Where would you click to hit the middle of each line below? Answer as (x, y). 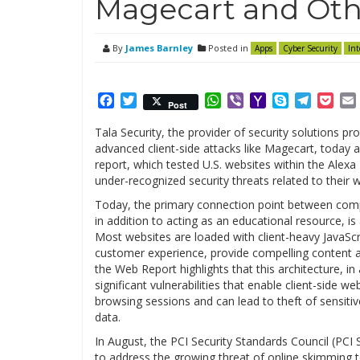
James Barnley (159, 48)
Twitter (159, 100)
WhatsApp (252, 100)
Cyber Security (310, 48)
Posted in (228, 48)
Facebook (143, 100)
